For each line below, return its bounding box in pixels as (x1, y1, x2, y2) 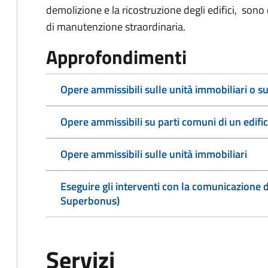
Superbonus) (60, 193, 120, 209)
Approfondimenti (46, 42, 187, 71)
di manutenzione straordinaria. (46, 19, 185, 35)
